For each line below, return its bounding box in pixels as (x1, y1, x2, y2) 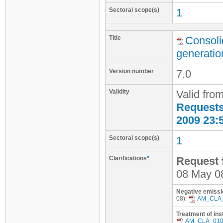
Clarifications (109, 155, 147, 162)
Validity (109, 88, 129, 95)
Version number (109, 68, 154, 75)
